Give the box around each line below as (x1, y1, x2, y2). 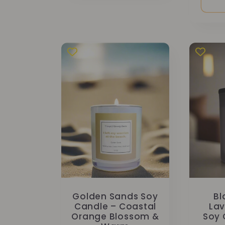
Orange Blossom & (71, 210, 159, 222)
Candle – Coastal (74, 200, 157, 212)
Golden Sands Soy (72, 190, 158, 202)
